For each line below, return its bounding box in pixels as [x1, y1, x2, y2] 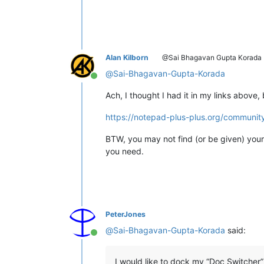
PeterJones [105, 210, 146, 219]
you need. [105, 146, 144, 157]
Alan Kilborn [105, 53, 148, 62]
